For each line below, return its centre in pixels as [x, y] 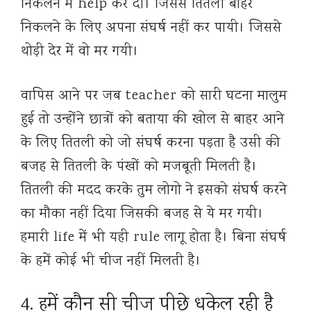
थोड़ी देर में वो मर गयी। [80, 52]
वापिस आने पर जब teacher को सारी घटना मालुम [154, 96]
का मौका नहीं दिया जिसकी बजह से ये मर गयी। [142, 215]
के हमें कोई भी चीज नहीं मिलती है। [111, 262]
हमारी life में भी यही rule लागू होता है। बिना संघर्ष [154, 238]
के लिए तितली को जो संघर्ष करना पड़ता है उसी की [151, 144]
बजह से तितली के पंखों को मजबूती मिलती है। [139, 167]
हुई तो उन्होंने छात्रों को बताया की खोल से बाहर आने [153, 120]
